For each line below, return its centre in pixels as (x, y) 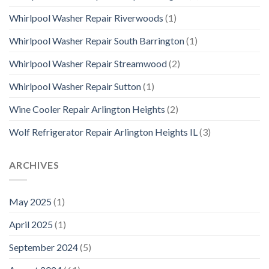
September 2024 (44, 247)
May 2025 (30, 201)
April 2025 (31, 224)
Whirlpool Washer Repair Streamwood (88, 64)
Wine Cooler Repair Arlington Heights (87, 109)
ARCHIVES (34, 165)
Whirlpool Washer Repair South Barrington (97, 41)
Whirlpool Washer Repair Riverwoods (86, 18)
